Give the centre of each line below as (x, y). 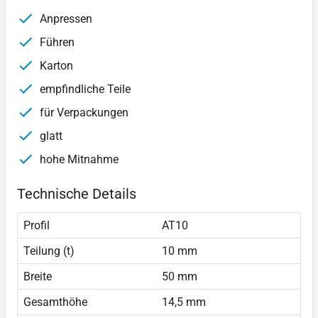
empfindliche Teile (84, 89)
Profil (37, 226)
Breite (38, 277)
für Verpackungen (83, 113)
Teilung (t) (49, 251)
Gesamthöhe (55, 302)
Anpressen (65, 19)
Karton (55, 66)
